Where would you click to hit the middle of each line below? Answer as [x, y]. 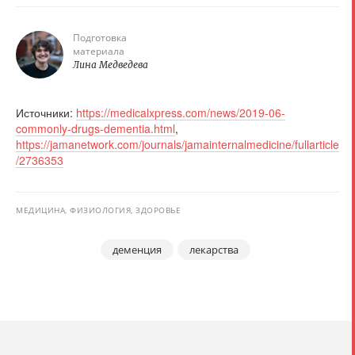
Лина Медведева [111, 65]
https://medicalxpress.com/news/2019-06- [181, 113]
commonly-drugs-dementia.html [95, 129]
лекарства [214, 250]
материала [99, 52]
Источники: [46, 113]
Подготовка [100, 38]
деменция [137, 250]
